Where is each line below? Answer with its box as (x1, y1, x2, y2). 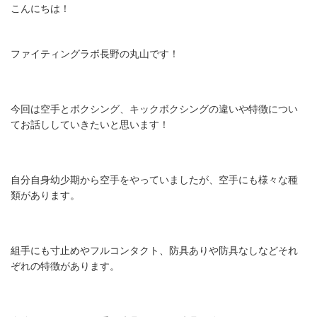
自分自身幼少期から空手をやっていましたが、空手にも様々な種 (11, 174, 298, 186)
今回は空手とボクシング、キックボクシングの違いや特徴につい (11, 103, 298, 115)
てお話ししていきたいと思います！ (11, 119, 169, 131)
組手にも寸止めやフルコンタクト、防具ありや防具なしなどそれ (11, 245, 298, 257)
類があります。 (11, 190, 80, 202)
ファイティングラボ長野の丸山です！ (11, 48, 179, 60)
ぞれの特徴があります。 (11, 260, 120, 272)
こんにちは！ (11, 3, 70, 15)
